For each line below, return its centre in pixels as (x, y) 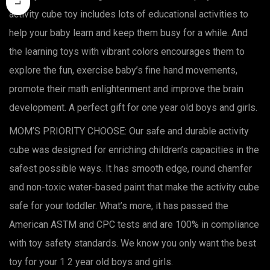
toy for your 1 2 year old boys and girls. (91, 262)
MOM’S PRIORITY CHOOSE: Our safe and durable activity (129, 131)
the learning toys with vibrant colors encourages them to (127, 51)
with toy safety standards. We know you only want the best (133, 243)
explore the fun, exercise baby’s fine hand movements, (123, 70)
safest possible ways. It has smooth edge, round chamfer (130, 168)
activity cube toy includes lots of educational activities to (129, 14)
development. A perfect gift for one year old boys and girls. (133, 107)
